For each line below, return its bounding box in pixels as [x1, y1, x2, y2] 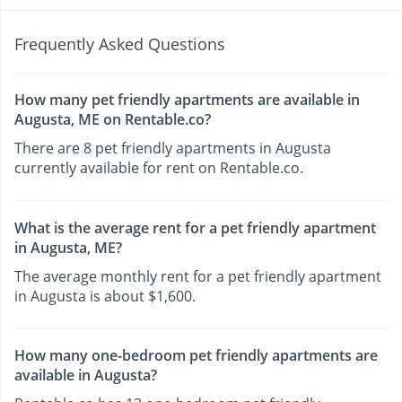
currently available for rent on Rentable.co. [14, 158, 303, 179]
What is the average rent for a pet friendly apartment [14, 217, 376, 238]
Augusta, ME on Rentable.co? [14, 109, 211, 130]
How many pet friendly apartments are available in [14, 90, 360, 110]
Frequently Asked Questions [14, 33, 225, 56]
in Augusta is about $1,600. [14, 285, 196, 306]
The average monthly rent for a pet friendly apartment [14, 266, 381, 286]
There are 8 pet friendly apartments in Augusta [14, 138, 331, 159]
